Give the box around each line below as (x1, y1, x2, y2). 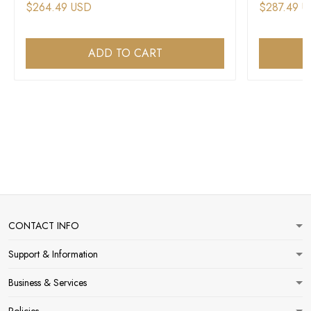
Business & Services (8, 276, 87, 289)
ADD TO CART (87, 45, 162, 62)
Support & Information (8, 247, 98, 261)
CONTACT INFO (8, 219, 79, 233)
